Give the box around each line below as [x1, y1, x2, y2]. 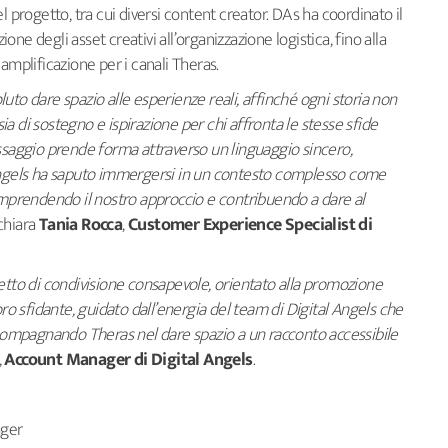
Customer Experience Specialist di [128, 210, 373, 240]
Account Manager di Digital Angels [4, 345, 253, 375]
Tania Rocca [38, 210, 123, 240]
